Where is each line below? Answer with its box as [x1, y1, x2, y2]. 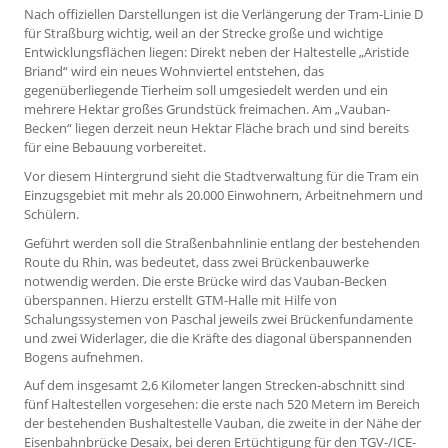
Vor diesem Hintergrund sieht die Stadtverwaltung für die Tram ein [24, 166, 419, 185]
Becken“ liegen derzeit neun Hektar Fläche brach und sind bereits [24, 119, 409, 138]
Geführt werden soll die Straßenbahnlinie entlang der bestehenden [24, 233, 420, 252]
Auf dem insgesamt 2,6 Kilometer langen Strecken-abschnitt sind [24, 376, 405, 395]
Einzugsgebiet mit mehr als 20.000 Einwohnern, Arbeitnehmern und [24, 185, 423, 204]
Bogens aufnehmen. [24, 347, 143, 366]
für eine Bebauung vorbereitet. [24, 138, 206, 157]
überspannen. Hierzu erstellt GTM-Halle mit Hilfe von [24, 290, 337, 309]
